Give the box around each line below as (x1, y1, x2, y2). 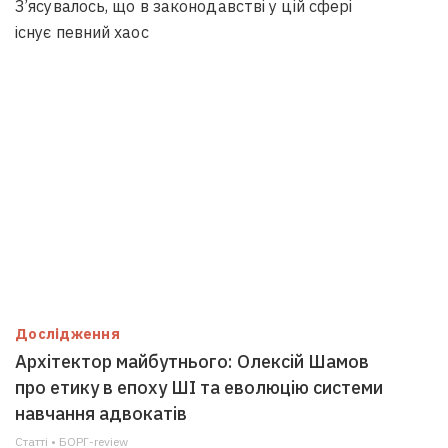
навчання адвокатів (15, 402, 187, 425)
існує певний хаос (15, 22, 149, 42)
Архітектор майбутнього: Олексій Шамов (15, 350, 369, 373)
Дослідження (15, 325, 120, 343)
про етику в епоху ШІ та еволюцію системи (15, 376, 383, 399)
